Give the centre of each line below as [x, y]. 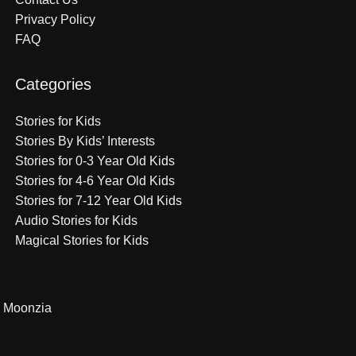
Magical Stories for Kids [81, 241]
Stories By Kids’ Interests [85, 141]
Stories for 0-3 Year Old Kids [95, 161]
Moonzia [27, 308]
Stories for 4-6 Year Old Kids [95, 181]
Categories [53, 85]
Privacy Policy [55, 20]
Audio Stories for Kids [76, 221]
